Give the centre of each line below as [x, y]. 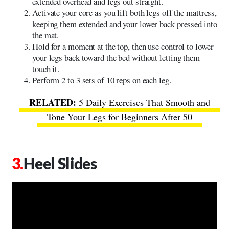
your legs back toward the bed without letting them [116, 57]
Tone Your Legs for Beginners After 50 [120, 116]
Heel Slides [60, 163]
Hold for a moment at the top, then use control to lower [123, 46]
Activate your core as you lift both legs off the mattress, [125, 12]
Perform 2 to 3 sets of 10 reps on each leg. [102, 80]
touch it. [46, 68]
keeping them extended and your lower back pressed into [125, 24]
